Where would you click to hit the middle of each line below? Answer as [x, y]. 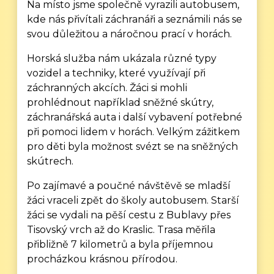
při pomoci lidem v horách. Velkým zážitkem [134, 132]
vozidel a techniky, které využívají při [117, 73]
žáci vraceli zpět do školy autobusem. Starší [133, 200]
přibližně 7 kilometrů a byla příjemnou [120, 244]
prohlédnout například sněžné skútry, [120, 102]
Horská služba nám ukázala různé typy [122, 58]
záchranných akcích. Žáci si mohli [107, 88]
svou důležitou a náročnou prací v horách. [130, 34]
